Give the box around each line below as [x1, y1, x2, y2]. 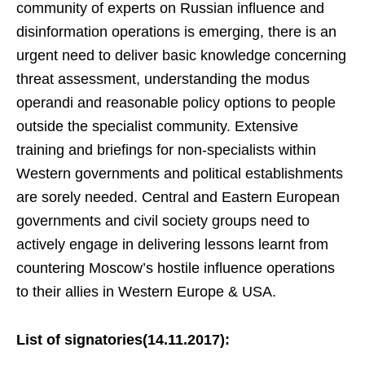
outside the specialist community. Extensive [16, 118, 298, 134]
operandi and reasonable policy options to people [16, 95, 336, 111]
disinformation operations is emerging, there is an [16, 24, 336, 40]
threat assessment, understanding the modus [16, 71, 310, 87]
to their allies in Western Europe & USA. [16, 284, 276, 300]
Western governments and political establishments [16, 165, 343, 182]
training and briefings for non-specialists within [16, 142, 316, 158]
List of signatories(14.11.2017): [16, 332, 230, 348]
